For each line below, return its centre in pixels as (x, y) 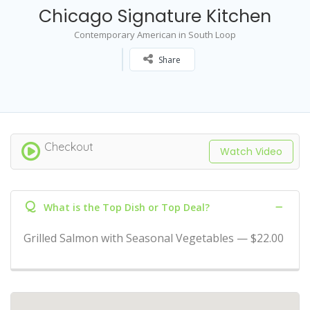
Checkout (69, 146)
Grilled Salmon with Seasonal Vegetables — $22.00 (154, 238)
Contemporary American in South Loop (155, 34)
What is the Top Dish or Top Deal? (127, 207)
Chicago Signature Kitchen (155, 16)
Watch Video (251, 151)
